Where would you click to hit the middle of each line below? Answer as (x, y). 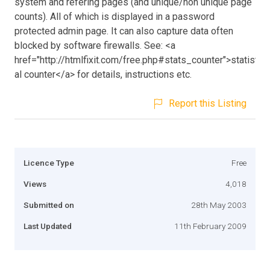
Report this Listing (208, 103)
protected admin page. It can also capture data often (124, 31)
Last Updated (48, 226)
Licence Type (49, 162)
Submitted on (49, 205)
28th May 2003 (219, 205)
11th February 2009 (210, 226)
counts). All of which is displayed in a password (115, 16)
